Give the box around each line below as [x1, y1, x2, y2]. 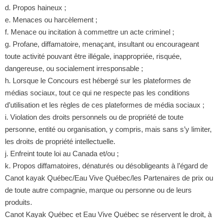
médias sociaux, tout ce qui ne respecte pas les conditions [4, 88, 190, 97]
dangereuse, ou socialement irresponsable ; [4, 64, 143, 73]
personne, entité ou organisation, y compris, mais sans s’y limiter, [4, 125, 212, 133]
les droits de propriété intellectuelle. [4, 137, 115, 145]
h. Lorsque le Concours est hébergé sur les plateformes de [4, 76, 191, 85]
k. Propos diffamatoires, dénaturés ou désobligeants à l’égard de [4, 161, 208, 170]
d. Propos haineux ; [4, 3, 66, 12]
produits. [4, 198, 32, 206]
